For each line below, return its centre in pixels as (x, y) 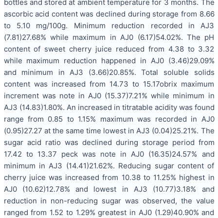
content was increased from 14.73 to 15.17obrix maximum (109, 84)
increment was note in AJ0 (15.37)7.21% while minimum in (109, 95)
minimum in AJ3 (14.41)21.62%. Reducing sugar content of (109, 165)
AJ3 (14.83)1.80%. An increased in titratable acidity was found (109, 107)
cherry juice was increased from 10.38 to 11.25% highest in (109, 177)
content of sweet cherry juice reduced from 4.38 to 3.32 (109, 49)
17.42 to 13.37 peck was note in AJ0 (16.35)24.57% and (109, 154)
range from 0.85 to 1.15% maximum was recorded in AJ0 (109, 119)
